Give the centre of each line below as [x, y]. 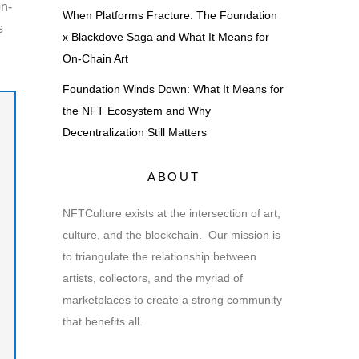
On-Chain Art [95, 59]
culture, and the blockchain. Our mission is [171, 235]
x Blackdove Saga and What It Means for [165, 38]
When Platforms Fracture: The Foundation [169, 16]
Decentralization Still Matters [134, 132]
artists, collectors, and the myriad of [152, 278]
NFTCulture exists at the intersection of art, [171, 213]
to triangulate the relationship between [159, 256]
